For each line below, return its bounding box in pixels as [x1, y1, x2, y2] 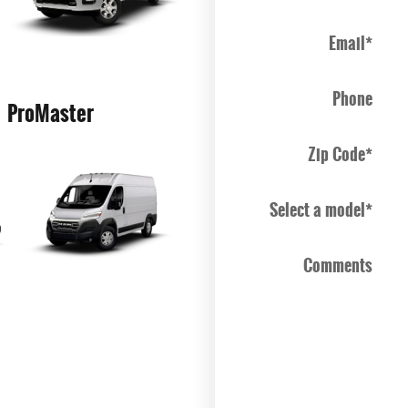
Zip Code [308, 141, 366, 168]
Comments [303, 252, 373, 279]
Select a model [270, 197, 366, 223]
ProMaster [7, 97, 94, 129]
